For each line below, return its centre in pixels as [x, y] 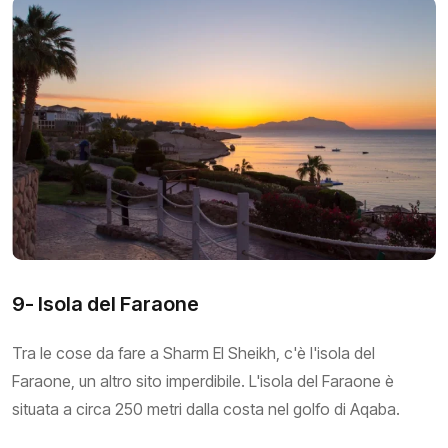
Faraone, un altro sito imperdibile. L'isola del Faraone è [203, 380]
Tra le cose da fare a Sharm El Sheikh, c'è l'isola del [193, 352]
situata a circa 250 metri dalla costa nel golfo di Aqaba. [206, 408]
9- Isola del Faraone [105, 303]
